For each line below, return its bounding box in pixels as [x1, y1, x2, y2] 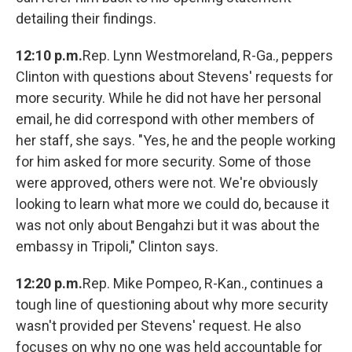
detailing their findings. [16, 10, 156, 27]
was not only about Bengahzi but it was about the [16, 217, 320, 234]
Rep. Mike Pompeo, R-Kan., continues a [82, 275, 323, 292]
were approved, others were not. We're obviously [16, 174, 318, 192]
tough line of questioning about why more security [16, 296, 328, 313]
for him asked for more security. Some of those [16, 153, 311, 170]
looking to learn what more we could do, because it [16, 196, 329, 213]
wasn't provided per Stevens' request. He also [16, 317, 301, 335]
